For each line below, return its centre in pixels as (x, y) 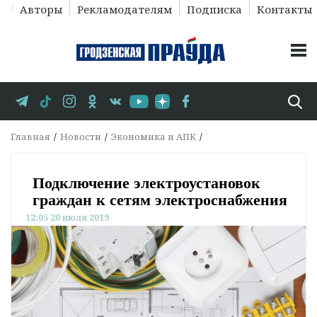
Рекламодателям (124, 9)
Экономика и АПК (154, 137)
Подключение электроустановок (146, 183)
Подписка (214, 9)
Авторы (41, 9)
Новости (81, 137)
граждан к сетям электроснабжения (160, 200)
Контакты (284, 9)
